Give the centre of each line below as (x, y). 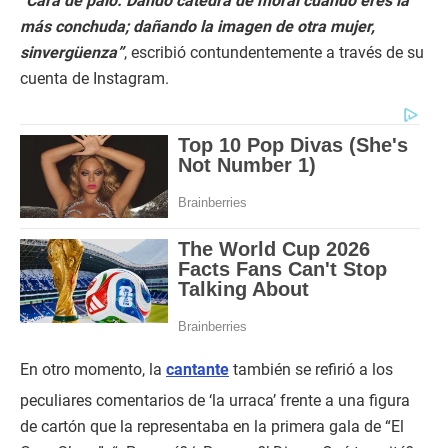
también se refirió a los (311, 370)
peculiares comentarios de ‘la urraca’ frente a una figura (215, 401)
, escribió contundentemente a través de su (274, 53)
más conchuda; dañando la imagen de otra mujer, (197, 27)
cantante (197, 370)
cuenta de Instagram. (94, 79)
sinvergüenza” (72, 53)
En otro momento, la (93, 370)
